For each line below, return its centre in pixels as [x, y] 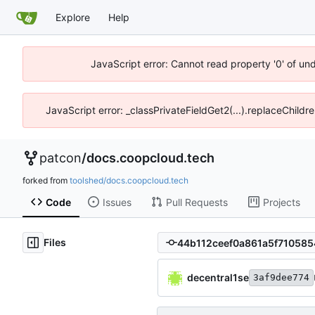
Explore [73, 17]
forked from [46, 180]
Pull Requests [197, 202]
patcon [60, 158]
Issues [117, 202]
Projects [281, 202]
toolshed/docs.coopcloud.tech [129, 180]
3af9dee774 [281, 278]
